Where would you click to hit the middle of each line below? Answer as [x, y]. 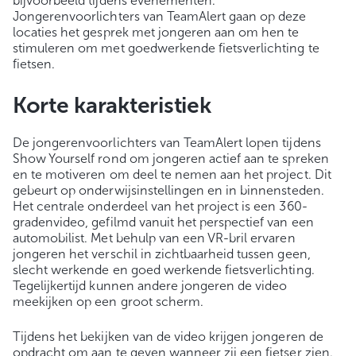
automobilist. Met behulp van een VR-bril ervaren [154, 238]
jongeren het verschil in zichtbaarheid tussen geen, [162, 254]
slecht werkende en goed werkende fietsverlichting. [164, 270]
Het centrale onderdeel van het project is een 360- [160, 207]
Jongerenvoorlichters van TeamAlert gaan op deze [160, 17]
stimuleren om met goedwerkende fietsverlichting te [166, 48]
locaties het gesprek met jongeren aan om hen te [156, 33]
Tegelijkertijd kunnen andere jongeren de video [150, 286]
